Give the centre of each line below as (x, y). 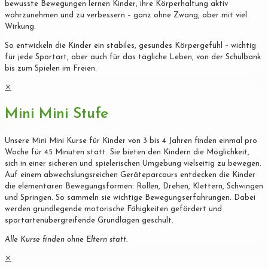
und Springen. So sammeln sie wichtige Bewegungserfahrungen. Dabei (130, 197)
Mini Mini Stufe (57, 114)
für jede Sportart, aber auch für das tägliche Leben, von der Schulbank (133, 57)
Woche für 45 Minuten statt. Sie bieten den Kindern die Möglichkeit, (127, 152)
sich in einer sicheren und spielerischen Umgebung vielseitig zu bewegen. (133, 163)
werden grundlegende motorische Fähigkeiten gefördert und (113, 209)
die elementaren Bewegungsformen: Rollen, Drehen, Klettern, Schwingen (134, 186)
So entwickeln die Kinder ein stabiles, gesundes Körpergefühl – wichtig (130, 46)
